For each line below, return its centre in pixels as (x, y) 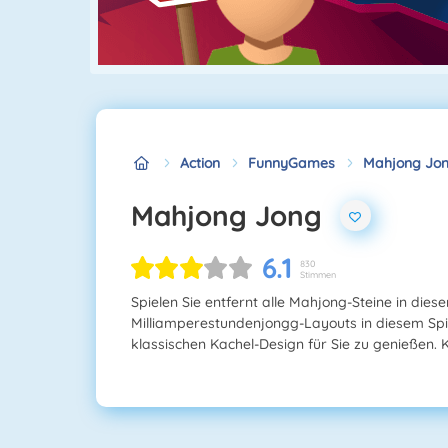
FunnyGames (291, 162)
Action (200, 162)
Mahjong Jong (238, 215)
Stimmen (317, 275)
